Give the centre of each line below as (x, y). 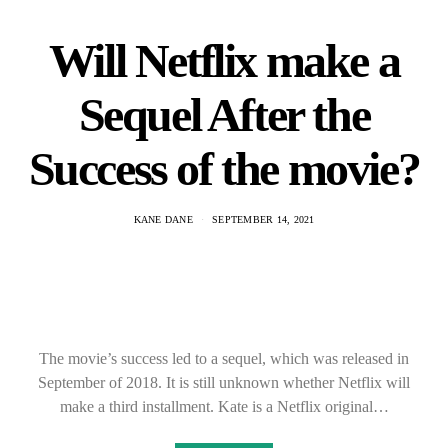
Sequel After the (224, 114)
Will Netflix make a (224, 60)
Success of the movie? (224, 168)
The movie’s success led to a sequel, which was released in (224, 358)
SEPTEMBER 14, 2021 (263, 219)
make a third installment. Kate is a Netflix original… (224, 406)
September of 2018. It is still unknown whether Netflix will (224, 382)
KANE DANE (163, 219)
